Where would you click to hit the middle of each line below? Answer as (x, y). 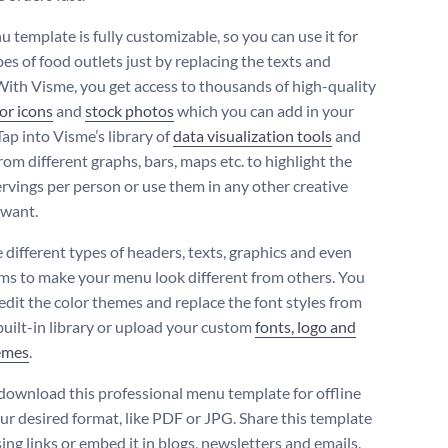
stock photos (129, 111)
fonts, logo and (305, 327)
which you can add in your (264, 111)
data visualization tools (252, 136)
